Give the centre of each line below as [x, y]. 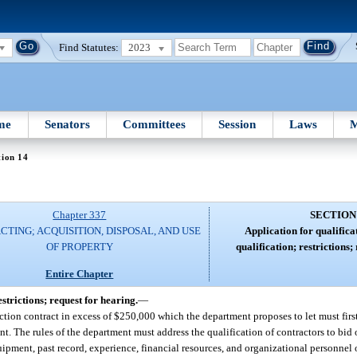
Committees [155, 124]
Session [237, 124]
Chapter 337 [80, 215]
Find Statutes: [89, 47]
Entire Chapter [80, 273]
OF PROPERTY [79, 247]
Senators [67, 124]
